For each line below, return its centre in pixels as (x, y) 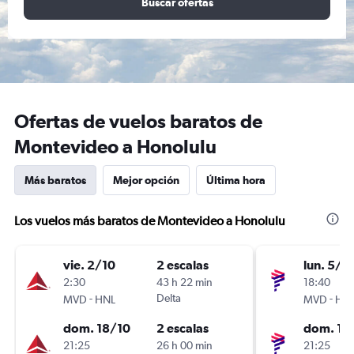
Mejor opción (146, 180)
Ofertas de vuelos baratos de (138, 121)
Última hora (236, 180)
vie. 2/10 (89, 265)
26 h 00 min (185, 345)
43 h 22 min (185, 282)
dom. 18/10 (97, 328)
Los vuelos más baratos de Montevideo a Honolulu (150, 221)
